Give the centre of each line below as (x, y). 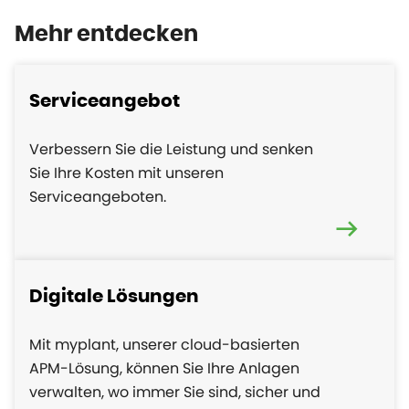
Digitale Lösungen (114, 297)
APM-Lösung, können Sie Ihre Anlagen (164, 369)
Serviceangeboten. (98, 197)
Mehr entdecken (106, 35)
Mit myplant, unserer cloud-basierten (164, 345)
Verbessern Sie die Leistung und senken (171, 150)
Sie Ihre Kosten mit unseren (126, 173)
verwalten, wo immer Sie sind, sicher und (175, 393)
